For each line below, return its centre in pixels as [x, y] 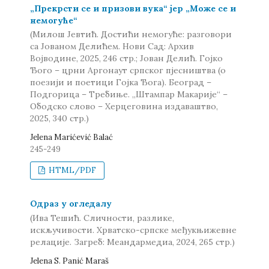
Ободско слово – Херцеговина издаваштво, [124, 106]
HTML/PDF [72, 170]
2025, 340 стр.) [59, 118]
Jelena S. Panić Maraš [69, 261]
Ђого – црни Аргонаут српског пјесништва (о [128, 70]
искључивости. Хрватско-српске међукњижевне [133, 230]
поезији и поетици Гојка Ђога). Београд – [121, 82]
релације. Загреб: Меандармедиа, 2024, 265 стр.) [132, 242]
